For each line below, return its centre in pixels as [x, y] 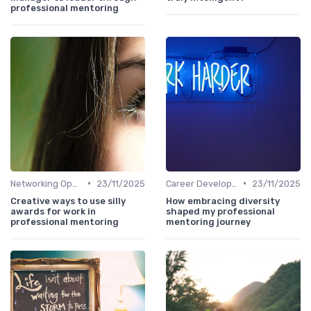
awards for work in [53, 211]
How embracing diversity [223, 201]
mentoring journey [208, 221]
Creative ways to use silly [68, 201]
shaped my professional [220, 211]
